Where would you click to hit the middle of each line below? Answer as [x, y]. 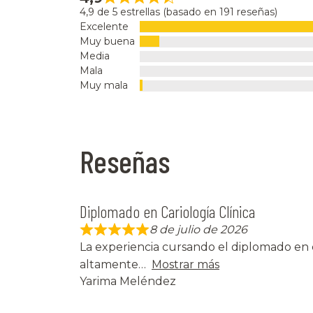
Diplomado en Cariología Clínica [167, 212]
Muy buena [107, 42]
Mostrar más [185, 265]
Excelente [104, 27]
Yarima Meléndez [128, 282]
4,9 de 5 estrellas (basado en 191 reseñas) [179, 12]
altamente [109, 265]
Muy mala [104, 86]
